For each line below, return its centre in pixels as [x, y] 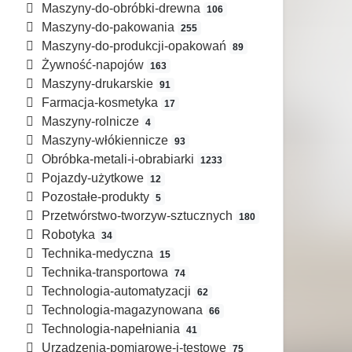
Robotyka [68, 235]
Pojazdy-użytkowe [92, 178]
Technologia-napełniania [110, 329]
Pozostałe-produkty [95, 197]
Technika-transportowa [104, 273]
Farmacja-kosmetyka [99, 103]
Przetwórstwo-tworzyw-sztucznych [137, 216]
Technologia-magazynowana [122, 310]
